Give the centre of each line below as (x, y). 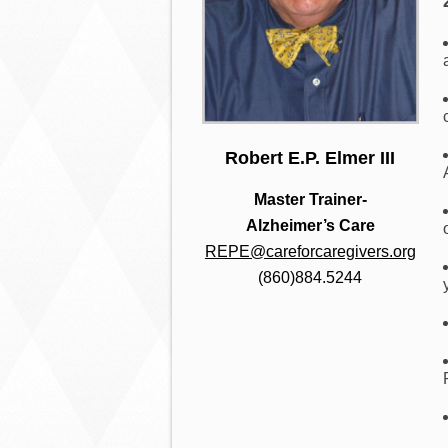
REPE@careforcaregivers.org (310, 251)
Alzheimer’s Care (310, 225)
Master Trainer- (310, 199)
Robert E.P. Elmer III (310, 157)
